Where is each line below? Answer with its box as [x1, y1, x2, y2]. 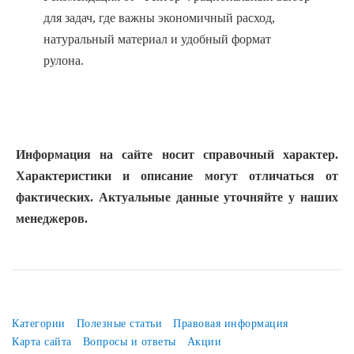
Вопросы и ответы [82, 336, 176, 348]
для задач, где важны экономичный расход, [43, 11, 275, 24]
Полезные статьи [76, 318, 162, 330]
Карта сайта [12, 336, 72, 348]
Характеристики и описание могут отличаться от [16, 169, 338, 183]
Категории [12, 318, 66, 330]
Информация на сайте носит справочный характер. [16, 148, 338, 161]
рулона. [43, 54, 84, 67]
